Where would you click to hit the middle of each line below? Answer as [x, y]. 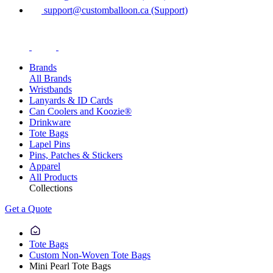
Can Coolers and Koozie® [80, 111]
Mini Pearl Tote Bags [70, 266]
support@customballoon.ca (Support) [115, 10]
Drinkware [50, 122]
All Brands [50, 78]
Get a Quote [28, 208]
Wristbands [51, 89]
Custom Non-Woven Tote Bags [90, 255]
